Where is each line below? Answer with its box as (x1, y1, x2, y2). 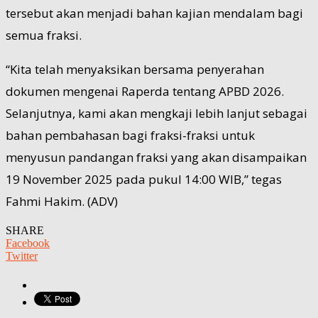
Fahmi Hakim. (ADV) (6, 192, 118, 209)
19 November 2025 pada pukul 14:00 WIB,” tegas (6, 170, 282, 187)
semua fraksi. (6, 26, 82, 43)
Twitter (6, 249, 38, 262)
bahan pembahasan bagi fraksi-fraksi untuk (6, 126, 255, 143)
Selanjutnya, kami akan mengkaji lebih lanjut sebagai (6, 104, 307, 121)
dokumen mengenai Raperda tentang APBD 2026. (6, 82, 284, 99)
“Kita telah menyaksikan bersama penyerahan (6, 60, 264, 77)
